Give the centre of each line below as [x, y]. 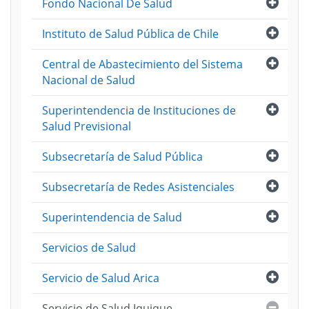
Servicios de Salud [89, 248]
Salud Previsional [87, 126]
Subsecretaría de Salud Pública [122, 157]
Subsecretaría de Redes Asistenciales [138, 187]
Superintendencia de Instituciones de [139, 110]
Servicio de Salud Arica [101, 278]
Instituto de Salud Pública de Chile [130, 34]
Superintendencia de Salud [112, 217]
